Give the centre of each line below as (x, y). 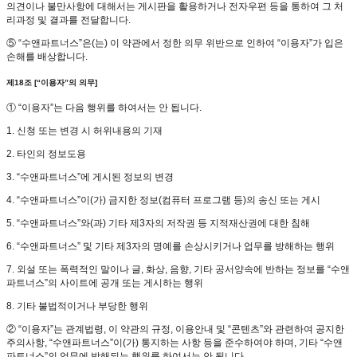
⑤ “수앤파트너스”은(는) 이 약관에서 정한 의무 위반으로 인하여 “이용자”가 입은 (175, 43)
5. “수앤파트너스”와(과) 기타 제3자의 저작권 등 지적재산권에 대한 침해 (158, 224)
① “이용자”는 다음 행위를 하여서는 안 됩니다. (104, 108)
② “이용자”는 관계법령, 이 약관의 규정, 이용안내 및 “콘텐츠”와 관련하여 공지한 (175, 330)
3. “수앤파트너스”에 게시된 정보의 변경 (90, 177)
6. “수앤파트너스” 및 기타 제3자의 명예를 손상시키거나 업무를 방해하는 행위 (171, 247)
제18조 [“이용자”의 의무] (52, 82)
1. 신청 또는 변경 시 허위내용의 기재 (84, 131)
